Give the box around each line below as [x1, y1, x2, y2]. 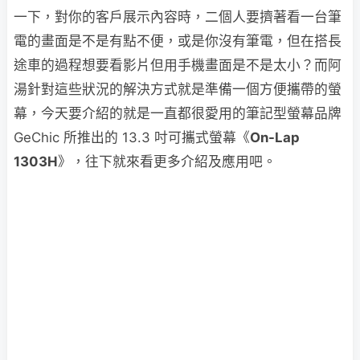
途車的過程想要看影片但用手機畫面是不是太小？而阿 [14, 57, 342, 73]
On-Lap [250, 129, 300, 145]
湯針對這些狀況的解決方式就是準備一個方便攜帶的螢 [14, 81, 342, 97]
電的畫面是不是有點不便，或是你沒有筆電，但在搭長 [14, 33, 342, 49]
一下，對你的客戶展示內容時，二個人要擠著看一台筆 [14, 9, 342, 25]
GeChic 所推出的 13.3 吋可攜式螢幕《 [14, 129, 250, 145]
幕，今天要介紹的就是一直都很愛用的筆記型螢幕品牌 [14, 105, 342, 121]
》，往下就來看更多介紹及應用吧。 [58, 153, 276, 170]
